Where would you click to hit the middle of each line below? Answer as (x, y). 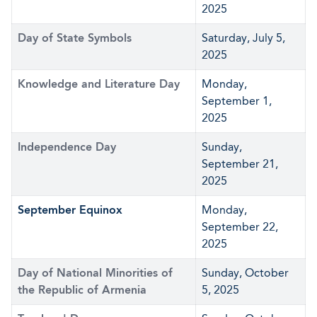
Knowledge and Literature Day (99, 84)
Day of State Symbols (75, 38)
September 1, (237, 101)
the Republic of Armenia (82, 290)
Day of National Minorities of (95, 273)
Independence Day (67, 147)
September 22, (240, 227)
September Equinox (70, 210)
